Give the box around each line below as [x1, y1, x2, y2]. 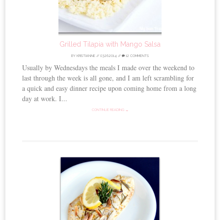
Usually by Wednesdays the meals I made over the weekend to [22, 62, 195, 72]
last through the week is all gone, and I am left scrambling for [22, 73, 194, 82]
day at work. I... [22, 93, 68, 103]
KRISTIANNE [77, 53, 95, 58]
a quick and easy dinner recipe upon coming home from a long [22, 83, 197, 93]
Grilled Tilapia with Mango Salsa [59, 40, 161, 48]
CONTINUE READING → [91, 107, 129, 112]
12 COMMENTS [125, 53, 149, 58]
